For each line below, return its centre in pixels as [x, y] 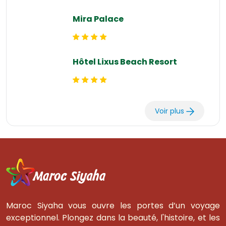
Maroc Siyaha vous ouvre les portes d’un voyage [113, 206]
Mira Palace [98, 19]
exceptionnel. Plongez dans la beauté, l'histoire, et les [113, 218]
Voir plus [171, 111]
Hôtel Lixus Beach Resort [125, 62]
